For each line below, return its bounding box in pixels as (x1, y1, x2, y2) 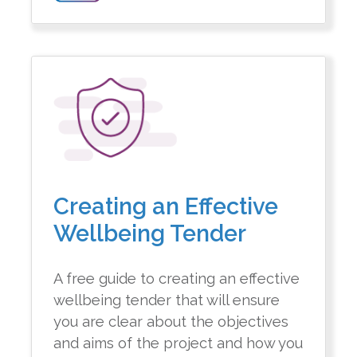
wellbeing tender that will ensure (53, 292, 280, 309)
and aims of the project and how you (53, 335, 304, 352)
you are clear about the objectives (53, 313, 289, 331)
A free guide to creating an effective (53, 270, 300, 288)
